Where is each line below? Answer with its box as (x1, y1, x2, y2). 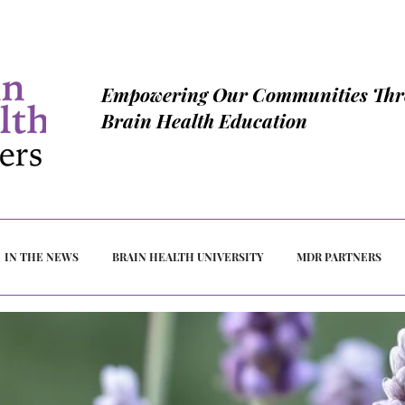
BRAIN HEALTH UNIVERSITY (111, 250, 263, 264)
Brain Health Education (101, 108, 307, 133)
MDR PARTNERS (296, 250, 381, 264)
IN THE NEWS (4, 250, 79, 264)
